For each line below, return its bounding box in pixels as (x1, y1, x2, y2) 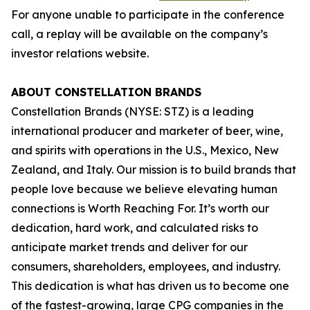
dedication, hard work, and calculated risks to (11, 221, 258, 235)
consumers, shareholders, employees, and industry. (11, 259, 280, 273)
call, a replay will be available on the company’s (11, 27, 268, 41)
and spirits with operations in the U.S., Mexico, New (11, 143, 279, 157)
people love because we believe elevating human (11, 182, 277, 196)
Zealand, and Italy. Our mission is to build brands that (11, 163, 296, 176)
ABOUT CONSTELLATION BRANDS (11, 85, 201, 99)
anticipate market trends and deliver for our (11, 240, 248, 254)
